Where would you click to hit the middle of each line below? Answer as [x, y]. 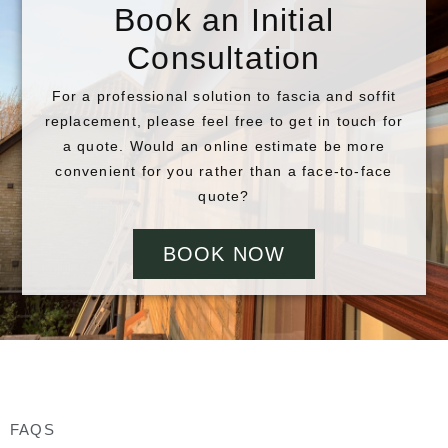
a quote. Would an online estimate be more [224, 146]
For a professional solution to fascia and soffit [224, 96]
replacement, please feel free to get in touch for [224, 121]
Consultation [224, 57]
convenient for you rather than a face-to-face [224, 171]
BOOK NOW [224, 254]
